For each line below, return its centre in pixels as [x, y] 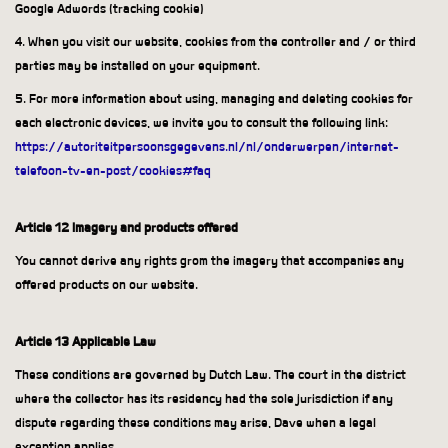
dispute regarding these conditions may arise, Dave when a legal [195, 423]
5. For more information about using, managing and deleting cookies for [214, 99]
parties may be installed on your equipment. [139, 66]
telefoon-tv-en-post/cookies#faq [113, 171]
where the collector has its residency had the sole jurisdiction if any [204, 399]
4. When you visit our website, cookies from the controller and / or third [215, 42]
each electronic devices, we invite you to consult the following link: [201, 123]
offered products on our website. [106, 285]
